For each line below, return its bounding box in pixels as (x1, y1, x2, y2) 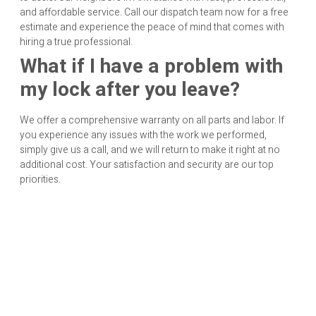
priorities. (20, 172, 61, 188)
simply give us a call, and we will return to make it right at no (20, 142, 280, 158)
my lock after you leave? (20, 75, 240, 105)
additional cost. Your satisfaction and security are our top (20, 157, 274, 173)
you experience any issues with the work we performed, (20, 128, 267, 143)
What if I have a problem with (20, 52, 283, 82)
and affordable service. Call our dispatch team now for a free (20, 5, 288, 20)
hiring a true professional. (20, 35, 133, 50)
